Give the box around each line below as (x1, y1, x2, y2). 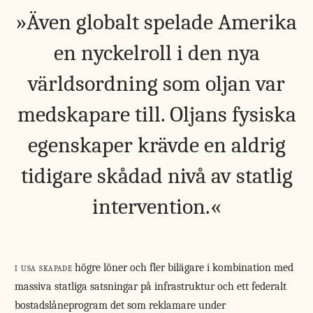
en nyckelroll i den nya (53, 40, 260, 66)
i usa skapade (15, 261, 73, 274)
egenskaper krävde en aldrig (27, 132, 286, 159)
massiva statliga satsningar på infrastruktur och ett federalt (15, 279, 287, 293)
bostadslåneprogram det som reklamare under (15, 298, 226, 312)
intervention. (92, 194, 210, 220)
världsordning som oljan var (28, 71, 285, 97)
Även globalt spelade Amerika (27, 9, 297, 36)
